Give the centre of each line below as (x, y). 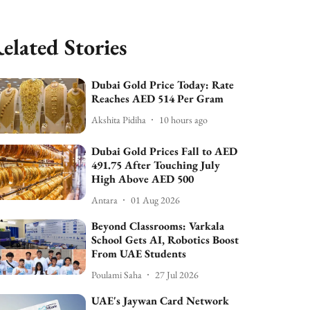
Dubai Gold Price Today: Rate (163, 85)
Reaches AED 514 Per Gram (158, 99)
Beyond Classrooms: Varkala (158, 226)
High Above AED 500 (143, 179)
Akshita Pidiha (119, 119)
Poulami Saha (117, 274)
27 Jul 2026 (177, 274)
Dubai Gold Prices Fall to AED (165, 152)
